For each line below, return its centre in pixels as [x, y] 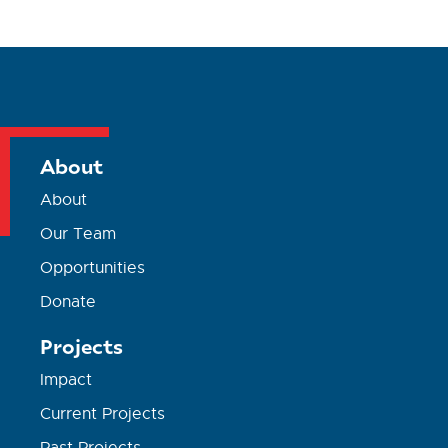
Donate [68, 301]
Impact [66, 379]
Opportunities [93, 267]
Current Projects [103, 413]
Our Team [78, 233]
